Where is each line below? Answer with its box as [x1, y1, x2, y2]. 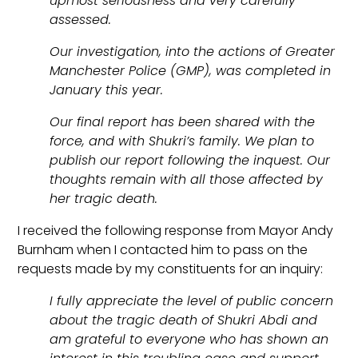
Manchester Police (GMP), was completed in [50, 62, 332, 81]
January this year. [50, 81, 164, 100]
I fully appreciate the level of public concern [50, 292, 334, 311]
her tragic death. [50, 189, 158, 209]
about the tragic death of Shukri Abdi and [50, 311, 318, 330]
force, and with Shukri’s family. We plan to [50, 132, 315, 151]
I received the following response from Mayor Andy [18, 221, 334, 241]
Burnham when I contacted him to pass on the [18, 241, 308, 260]
